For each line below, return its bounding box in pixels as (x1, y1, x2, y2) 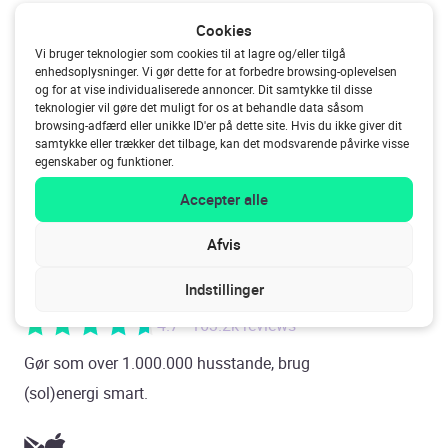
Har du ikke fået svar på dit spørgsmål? (58, 40, 383, 60)
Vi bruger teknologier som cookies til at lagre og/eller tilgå (35, 44, 346, 61)
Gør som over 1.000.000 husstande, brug (24, 352, 311, 375)
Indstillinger (184, 279, 264, 299)
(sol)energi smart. (24, 382, 149, 405)
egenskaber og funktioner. (35, 152, 174, 169)
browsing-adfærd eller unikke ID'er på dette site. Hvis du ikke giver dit (35, 116, 402, 133)
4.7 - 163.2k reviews (157, 313, 296, 336)
